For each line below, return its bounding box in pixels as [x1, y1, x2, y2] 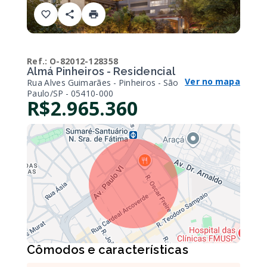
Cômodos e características [27, 243, 188, 257]
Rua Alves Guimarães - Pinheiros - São [27, 77, 179, 88]
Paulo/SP [27, 88, 64, 99]
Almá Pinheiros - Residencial [27, 65, 176, 77]
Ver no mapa [185, 76, 240, 87]
